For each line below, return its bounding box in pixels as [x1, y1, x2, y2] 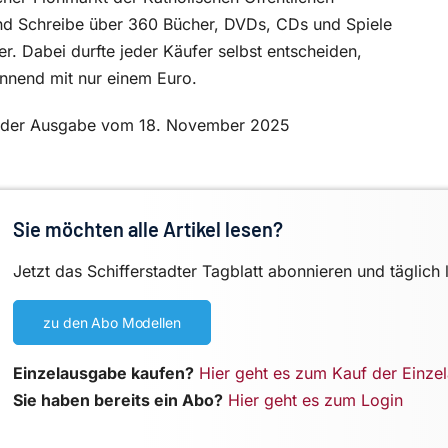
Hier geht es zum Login [228, 390, 404, 411]
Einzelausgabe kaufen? [13, 363, 195, 384]
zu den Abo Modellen [43, 314, 181, 332]
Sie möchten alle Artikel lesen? [13, 217, 284, 242]
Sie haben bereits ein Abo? [13, 390, 224, 411]
